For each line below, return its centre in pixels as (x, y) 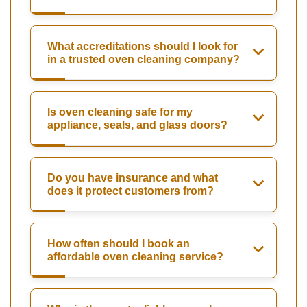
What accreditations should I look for (143, 46)
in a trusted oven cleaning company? (144, 59)
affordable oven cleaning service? (135, 256)
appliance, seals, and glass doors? (137, 125)
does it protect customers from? (131, 191)
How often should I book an (119, 243)
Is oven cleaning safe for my (120, 112)
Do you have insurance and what (133, 177)
